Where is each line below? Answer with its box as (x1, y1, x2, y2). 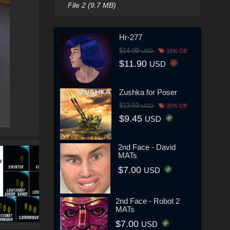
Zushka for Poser (119, 87, 177, 97)
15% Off (165, 47, 187, 54)
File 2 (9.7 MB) (67, 1, 116, 9)
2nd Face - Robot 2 (116, 196, 180, 205)
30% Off (165, 102, 187, 109)
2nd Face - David (118, 142, 176, 151)
